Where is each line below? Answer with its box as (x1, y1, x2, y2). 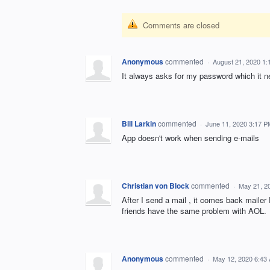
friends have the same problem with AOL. (122, 205, 266, 217)
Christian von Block (122, 180, 189, 192)
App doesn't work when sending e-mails (122, 132, 259, 144)
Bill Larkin (122, 118, 156, 130)
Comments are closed (143, 19, 219, 31)
